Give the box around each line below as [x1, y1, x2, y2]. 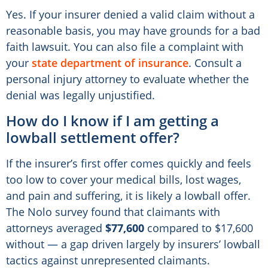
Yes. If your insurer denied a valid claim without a [6, 7, 255, 22]
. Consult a [188, 55, 242, 70]
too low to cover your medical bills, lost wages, [6, 172, 241, 187]
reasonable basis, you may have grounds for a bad [6, 23, 260, 38]
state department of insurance [32, 55, 188, 70]
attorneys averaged [6, 220, 105, 235]
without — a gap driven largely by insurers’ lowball [6, 236, 260, 251]
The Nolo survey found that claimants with [6, 204, 220, 219]
